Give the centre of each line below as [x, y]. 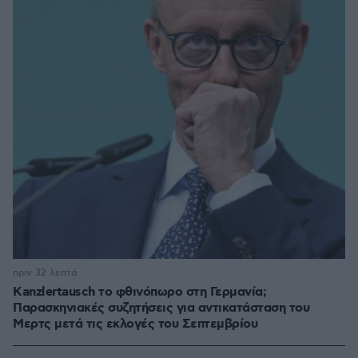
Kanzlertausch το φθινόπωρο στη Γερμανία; [139, 292]
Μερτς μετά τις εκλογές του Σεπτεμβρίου [135, 324]
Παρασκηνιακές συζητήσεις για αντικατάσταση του [161, 308]
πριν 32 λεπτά [45, 273]
